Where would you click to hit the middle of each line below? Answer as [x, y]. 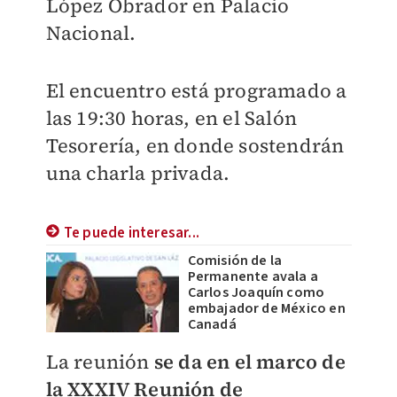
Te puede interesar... [131, 233]
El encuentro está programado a [196, 90]
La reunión [100, 362]
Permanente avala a [253, 276]
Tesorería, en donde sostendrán [195, 145]
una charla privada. [138, 173]
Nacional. [91, 33]
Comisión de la [235, 261]
